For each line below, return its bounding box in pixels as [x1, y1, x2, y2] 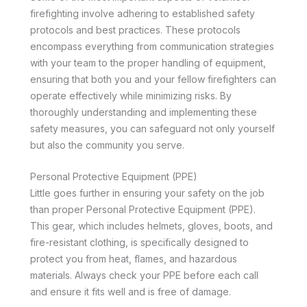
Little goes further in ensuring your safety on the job [30, 187, 265, 199]
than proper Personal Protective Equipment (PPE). [30, 204, 256, 215]
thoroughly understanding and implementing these [30, 106, 257, 118]
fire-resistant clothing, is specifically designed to [30, 236, 249, 248]
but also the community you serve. [30, 138, 184, 151]
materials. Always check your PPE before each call [30, 269, 258, 281]
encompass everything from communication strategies [30, 40, 274, 52]
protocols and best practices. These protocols [30, 23, 241, 36]
